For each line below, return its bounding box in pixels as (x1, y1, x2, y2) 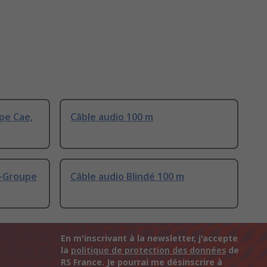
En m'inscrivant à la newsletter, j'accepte (61, 232, 238, 244)
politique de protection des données (71, 244, 226, 256)
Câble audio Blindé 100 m (70, 170, 184, 184)
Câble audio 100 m (70, 110, 153, 124)
